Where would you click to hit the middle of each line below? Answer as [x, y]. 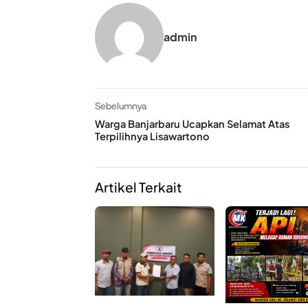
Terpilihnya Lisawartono [152, 136]
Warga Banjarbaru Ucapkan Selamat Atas [192, 124]
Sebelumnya [121, 106]
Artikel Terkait [139, 187]
